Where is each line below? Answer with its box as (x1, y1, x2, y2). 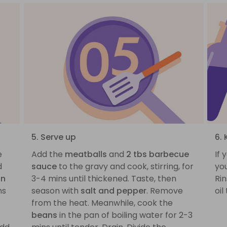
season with (31, 185, 81, 197)
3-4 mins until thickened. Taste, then (31, 173, 176, 185)
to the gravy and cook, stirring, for (56, 161, 194, 173)
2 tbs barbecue (126, 148, 189, 161)
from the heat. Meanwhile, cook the (31, 197, 173, 209)
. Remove (146, 185, 183, 197)
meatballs (64, 148, 107, 161)
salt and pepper (80, 185, 146, 197)
